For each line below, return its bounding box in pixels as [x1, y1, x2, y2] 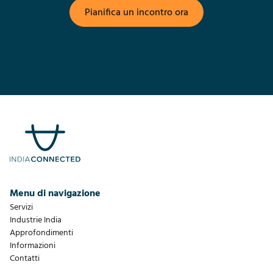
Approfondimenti [10, 226, 73, 241]
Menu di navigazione [10, 186, 101, 202]
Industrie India [10, 213, 62, 228]
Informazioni [10, 239, 55, 253]
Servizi [10, 200, 33, 215]
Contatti [10, 252, 40, 266]
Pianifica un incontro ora [85, 5, 188, 21]
